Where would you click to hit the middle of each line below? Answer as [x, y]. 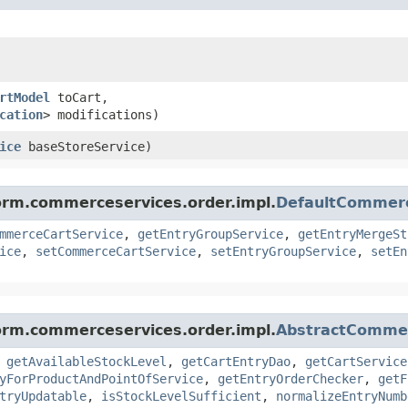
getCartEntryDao [236, 361]
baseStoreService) [87, 146]
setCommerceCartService [116, 251]
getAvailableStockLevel [87, 361]
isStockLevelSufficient [181, 396]
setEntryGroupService [283, 251]
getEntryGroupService [210, 234]
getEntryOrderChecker [291, 378]
